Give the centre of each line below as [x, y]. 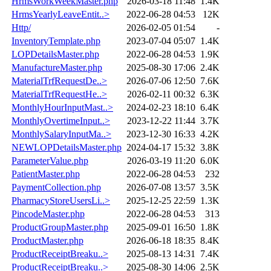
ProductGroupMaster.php [60, 227]
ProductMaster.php [47, 240]
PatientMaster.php [46, 174]
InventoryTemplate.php [56, 41]
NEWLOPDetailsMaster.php [67, 147]
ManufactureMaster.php [57, 67]
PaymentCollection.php [56, 187]
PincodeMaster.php [48, 214]
